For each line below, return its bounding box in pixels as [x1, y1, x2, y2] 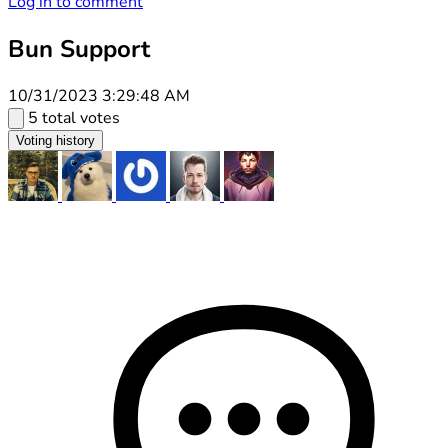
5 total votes [28, 106, 120, 129]
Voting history [16, 132, 95, 148]
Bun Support [8, 32, 150, 65]
